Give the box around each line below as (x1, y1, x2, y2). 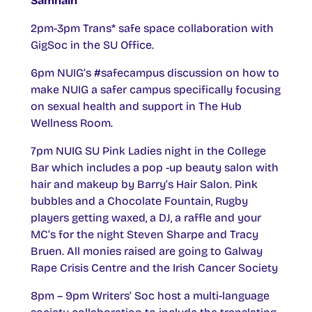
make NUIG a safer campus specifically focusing (31, 82, 281, 96)
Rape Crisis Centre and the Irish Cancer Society (31, 260, 278, 274)
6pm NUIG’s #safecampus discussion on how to (31, 65, 279, 79)
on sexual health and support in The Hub (31, 99, 242, 113)
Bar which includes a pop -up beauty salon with (31, 160, 279, 174)
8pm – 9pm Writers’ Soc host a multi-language (31, 288, 270, 302)
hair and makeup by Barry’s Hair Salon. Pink (31, 177, 258, 191)
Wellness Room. (31, 116, 113, 130)
